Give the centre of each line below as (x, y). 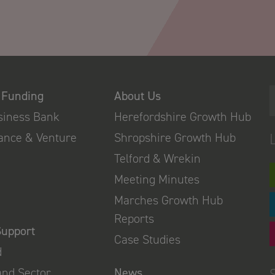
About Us (137, 96)
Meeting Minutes (157, 179)
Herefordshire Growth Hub (182, 117)
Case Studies (147, 239)
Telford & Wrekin (157, 158)
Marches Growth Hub (168, 200)
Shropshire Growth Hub (175, 137)
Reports (134, 219)
